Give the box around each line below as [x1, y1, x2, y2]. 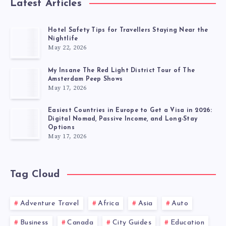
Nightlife [48, 36, 78, 42]
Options [48, 124, 75, 131]
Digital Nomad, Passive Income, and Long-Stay [48, 116, 197, 122]
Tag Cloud [10, 169, 60, 180]
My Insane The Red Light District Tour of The [48, 68, 195, 74]
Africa [98, 199, 119, 207]
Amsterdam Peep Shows [48, 76, 123, 82]
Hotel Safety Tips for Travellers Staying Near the [48, 27, 208, 33]
